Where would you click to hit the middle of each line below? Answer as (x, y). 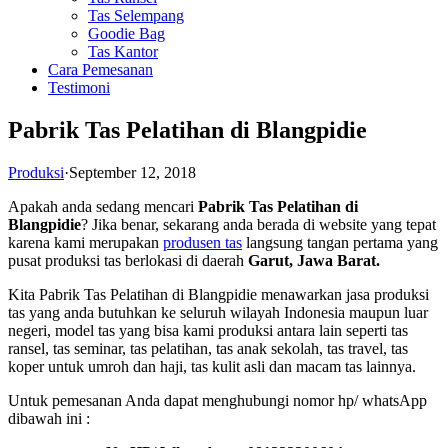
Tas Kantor (123, 52)
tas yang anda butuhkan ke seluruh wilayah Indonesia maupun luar (218, 313)
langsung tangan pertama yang (340, 243)
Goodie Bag (126, 34)
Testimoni (79, 88)
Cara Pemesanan (100, 70)
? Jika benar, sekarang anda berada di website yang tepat (258, 225)
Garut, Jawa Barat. (314, 261)
